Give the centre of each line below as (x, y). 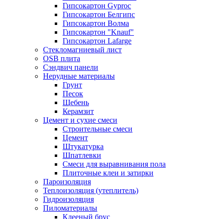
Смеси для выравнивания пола (114, 164)
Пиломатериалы (70, 208)
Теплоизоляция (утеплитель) (91, 190)
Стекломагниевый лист (82, 49)
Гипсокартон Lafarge (97, 41)
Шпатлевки (82, 155)
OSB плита (62, 58)
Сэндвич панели (71, 67)
